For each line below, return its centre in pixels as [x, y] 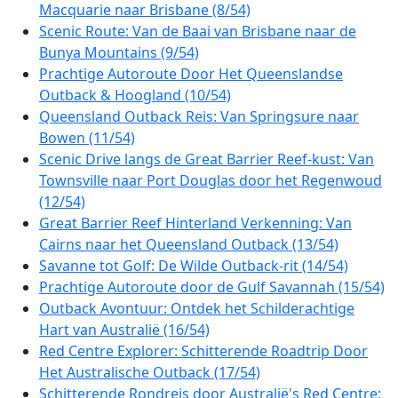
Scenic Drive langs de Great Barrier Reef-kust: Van [207, 159]
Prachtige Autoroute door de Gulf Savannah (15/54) [212, 287]
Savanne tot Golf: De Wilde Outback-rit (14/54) [194, 266]
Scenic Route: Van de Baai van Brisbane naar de [198, 31]
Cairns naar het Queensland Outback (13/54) [189, 244]
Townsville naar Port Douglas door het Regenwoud [211, 180]
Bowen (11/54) [87, 138]
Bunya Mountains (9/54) [119, 52]
